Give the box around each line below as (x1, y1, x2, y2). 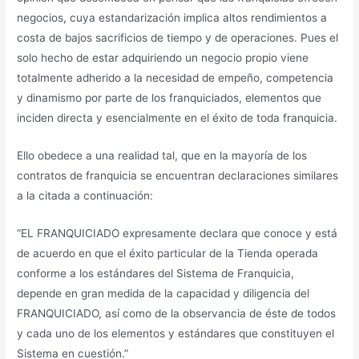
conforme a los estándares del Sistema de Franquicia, (17, 266, 295, 280)
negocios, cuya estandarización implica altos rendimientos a (17, 11, 328, 25)
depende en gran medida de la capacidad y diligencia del (17, 286, 310, 300)
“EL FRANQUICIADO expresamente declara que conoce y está (17, 226, 338, 240)
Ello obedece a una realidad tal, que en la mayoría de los (17, 148, 308, 162)
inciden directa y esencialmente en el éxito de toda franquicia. (17, 111, 338, 125)
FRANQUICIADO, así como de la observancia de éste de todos (17, 306, 337, 320)
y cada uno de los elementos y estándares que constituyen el (17, 326, 335, 340)
